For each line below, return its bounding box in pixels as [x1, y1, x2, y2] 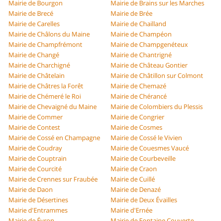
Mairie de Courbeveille [110, 154, 176, 163]
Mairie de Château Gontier [110, 61, 187, 70]
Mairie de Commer [8, 112, 63, 122]
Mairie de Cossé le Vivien [110, 133, 182, 143]
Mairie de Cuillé [110, 175, 155, 184]
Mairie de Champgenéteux [110, 40, 188, 49]
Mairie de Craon [110, 164, 157, 174]
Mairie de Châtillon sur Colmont [110, 71, 203, 80]
